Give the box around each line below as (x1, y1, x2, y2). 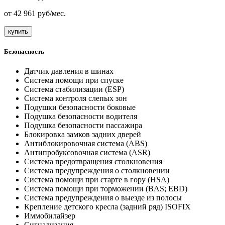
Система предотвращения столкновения (24, 157, 162, 166)
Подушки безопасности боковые (24, 103, 136, 112)
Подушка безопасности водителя (24, 112, 137, 121)
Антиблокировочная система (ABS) (24, 139, 147, 148)
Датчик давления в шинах (24, 67, 114, 76)
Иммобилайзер (24, 211, 75, 220)
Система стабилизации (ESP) (24, 85, 124, 94)
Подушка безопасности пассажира (24, 121, 142, 130)
